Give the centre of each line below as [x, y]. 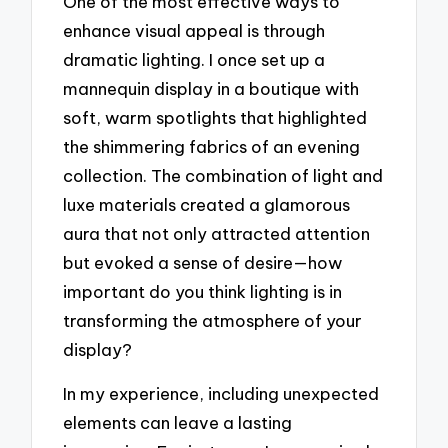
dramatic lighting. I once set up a [194, 59]
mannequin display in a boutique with [211, 88]
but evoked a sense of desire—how [203, 262]
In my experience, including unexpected [221, 394]
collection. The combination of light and [223, 175]
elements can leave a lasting [178, 423]
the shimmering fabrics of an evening [212, 146]
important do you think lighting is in [203, 291]
